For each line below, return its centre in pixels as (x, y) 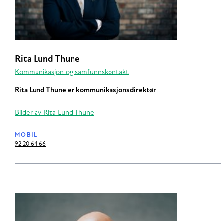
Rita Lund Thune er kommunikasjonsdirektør (86, 90)
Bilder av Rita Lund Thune (55, 113)
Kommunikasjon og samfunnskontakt (72, 72)
